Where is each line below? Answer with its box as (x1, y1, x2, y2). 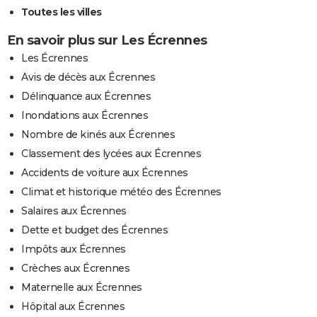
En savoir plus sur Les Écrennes (7, 32, 207, 48)
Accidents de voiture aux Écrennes (21, 166, 188, 179)
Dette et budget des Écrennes (21, 223, 168, 236)
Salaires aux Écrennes (21, 204, 127, 217)
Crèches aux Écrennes (21, 261, 129, 275)
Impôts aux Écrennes (21, 242, 126, 255)
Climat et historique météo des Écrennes (21, 185, 221, 198)
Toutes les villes (21, 5, 102, 18)
